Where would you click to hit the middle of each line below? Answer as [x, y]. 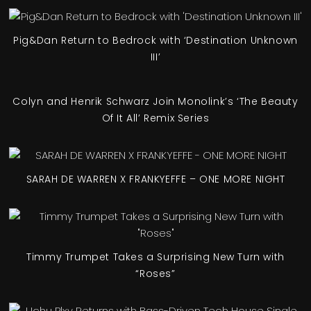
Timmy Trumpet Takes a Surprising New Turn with [155, 257]
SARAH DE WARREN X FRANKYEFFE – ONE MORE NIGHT [155, 179]
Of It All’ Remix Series [155, 118]
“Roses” [155, 273]
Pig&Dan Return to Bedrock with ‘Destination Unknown [155, 40]
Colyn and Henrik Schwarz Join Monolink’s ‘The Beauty [155, 101]
